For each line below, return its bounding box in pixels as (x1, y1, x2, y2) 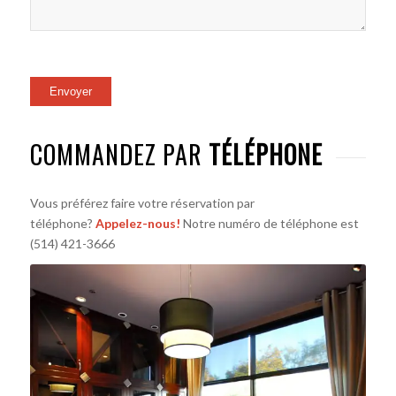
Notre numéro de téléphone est (182, 216, 359, 232)
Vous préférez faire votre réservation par (29, 195, 255, 211)
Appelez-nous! (95, 216, 183, 232)
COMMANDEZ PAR (29, 135, 209, 172)
